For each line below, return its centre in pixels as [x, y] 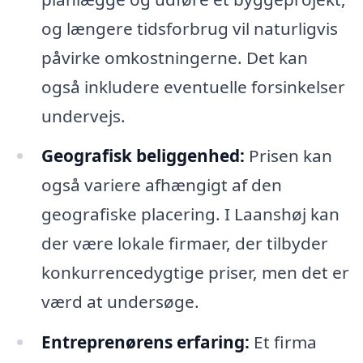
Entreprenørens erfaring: [145, 342]
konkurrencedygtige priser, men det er [195, 273]
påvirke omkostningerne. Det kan [174, 57]
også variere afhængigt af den [161, 185]
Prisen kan [288, 156]
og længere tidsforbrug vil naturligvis [189, 28]
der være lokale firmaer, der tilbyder [184, 243]
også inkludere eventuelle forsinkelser [193, 86]
